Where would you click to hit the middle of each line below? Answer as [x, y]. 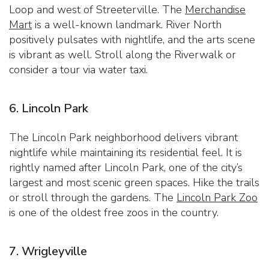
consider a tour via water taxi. [78, 69]
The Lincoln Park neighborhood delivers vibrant [123, 137]
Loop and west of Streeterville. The [97, 9]
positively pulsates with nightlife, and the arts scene [132, 39]
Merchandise [215, 9]
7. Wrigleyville [48, 251]
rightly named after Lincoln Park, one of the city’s [126, 167]
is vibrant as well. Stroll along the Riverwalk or [122, 54]
